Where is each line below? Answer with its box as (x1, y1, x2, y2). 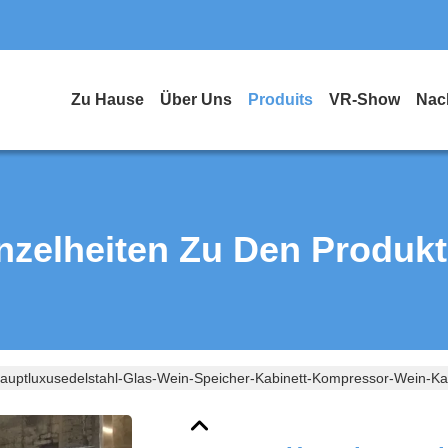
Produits (248, 91, 313, 108)
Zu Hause (71, 91, 144, 108)
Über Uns (160, 91, 232, 108)
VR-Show (329, 91, 400, 108)
